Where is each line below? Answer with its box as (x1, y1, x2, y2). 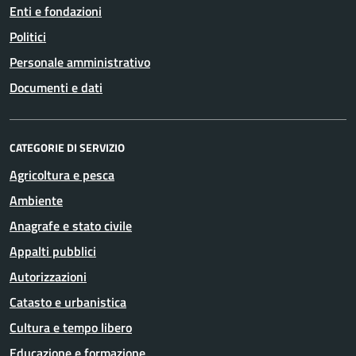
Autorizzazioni (10, 267, 87, 286)
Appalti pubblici (10, 242, 96, 261)
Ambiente (10, 191, 63, 210)
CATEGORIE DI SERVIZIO (10, 139, 125, 156)
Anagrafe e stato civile (10, 216, 132, 235)
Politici (10, 27, 46, 46)
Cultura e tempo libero (10, 318, 132, 337)
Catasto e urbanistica (10, 292, 126, 311)
